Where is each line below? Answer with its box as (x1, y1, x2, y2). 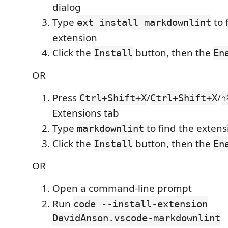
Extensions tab (52, 106, 119, 120)
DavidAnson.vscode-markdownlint (52, 212, 220, 225)
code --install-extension (73, 198, 208, 209)
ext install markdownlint (77, 17, 211, 28)
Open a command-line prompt (52, 182, 192, 195)
